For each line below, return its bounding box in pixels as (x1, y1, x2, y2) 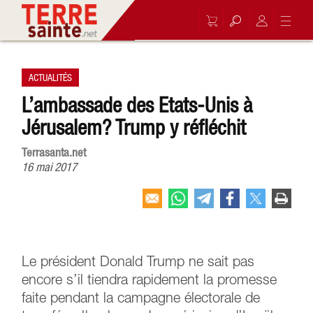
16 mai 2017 (22, 160, 78, 174)
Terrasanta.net (22, 145, 87, 159)
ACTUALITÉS (29, 72, 73, 83)
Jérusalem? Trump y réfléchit (22, 115, 247, 139)
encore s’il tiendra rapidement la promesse (22, 275, 277, 287)
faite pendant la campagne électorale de (22, 293, 261, 305)
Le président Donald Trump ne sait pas (22, 256, 255, 269)
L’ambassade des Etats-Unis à (22, 93, 253, 117)
